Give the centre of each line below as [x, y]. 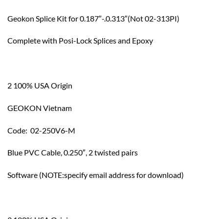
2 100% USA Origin [40, 85]
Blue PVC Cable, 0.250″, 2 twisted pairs [73, 153]
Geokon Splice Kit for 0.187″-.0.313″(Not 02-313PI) [93, 18]
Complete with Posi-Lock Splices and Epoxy [80, 41]
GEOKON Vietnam [40, 108]
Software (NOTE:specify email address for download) [96, 175]
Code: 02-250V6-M [41, 130]
